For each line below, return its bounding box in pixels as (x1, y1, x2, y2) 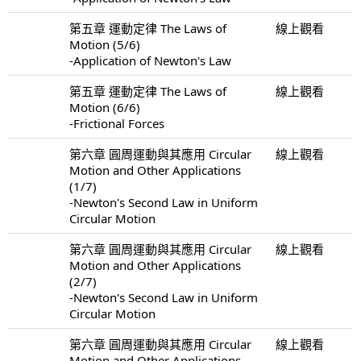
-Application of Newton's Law (69, 52, 231, 68)
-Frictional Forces (69, 114, 164, 131)
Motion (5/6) (69, 35, 140, 52)
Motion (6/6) (69, 98, 140, 115)
